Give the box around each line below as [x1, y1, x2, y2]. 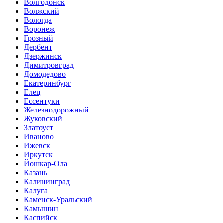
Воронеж [24, 24, 55, 33]
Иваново [24, 132, 54, 141]
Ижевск [24, 141, 50, 150]
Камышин [24, 204, 58, 213]
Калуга [24, 186, 48, 195]
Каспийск [24, 213, 57, 222]
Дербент [24, 42, 52, 51]
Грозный [24, 33, 53, 42]
